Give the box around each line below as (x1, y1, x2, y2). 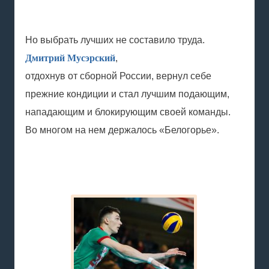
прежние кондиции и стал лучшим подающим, (25, 89, 229, 99)
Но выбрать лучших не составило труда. (25, 35, 205, 45)
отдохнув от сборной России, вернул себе (25, 71, 211, 81)
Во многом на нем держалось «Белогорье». (25, 125, 219, 135)
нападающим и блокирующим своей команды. (25, 107, 231, 117)
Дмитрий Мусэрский (25, 53, 115, 63)
